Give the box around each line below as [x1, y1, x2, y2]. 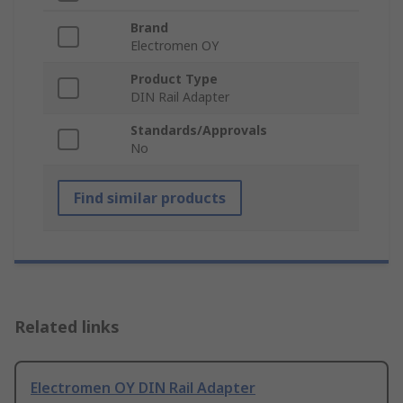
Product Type [130, 70, 218, 88]
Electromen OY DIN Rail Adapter [31, 378, 255, 399]
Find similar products [74, 188, 226, 209]
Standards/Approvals [130, 121, 267, 139]
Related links [14, 316, 120, 338]
